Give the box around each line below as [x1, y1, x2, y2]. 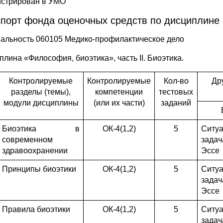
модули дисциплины [3, 99, 79, 107]
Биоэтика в [2, 124, 80, 133]
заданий [161, 99, 191, 107]
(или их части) [93, 99, 145, 107]
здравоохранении [2, 146, 68, 155]
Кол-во [163, 77, 189, 85]
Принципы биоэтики [2, 165, 76, 173]
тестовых [159, 88, 193, 96]
